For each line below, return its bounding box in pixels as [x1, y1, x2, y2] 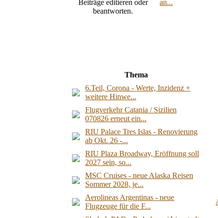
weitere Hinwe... [85, 92, 136, 101]
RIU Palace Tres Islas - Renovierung [85, 127, 198, 136]
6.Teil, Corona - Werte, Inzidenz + [85, 83, 190, 92]
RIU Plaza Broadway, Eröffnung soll [85, 149, 199, 158]
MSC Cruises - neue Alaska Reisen [85, 171, 193, 180]
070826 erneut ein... [85, 114, 146, 123]
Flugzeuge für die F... [85, 201, 151, 210]
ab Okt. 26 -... [85, 136, 128, 145]
